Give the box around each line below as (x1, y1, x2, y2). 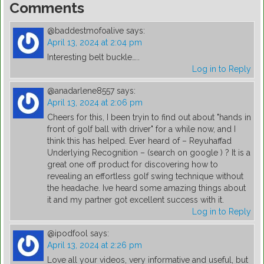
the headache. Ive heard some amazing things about (47, 183, 246, 193)
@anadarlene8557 (47, 86, 114, 96)
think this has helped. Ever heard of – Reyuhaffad (47, 136, 232, 146)
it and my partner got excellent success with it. (47, 195, 224, 205)
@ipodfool (47, 229, 88, 239)
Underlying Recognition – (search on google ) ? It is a (47, 148, 250, 158)
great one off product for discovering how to (47, 160, 218, 170)
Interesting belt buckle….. (47, 52, 140, 62)
